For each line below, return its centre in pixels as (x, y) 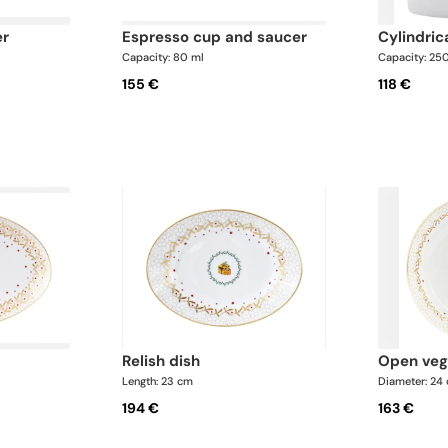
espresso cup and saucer (218, 36)
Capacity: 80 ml (162, 56)
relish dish (165, 361)
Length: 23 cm (157, 381)
